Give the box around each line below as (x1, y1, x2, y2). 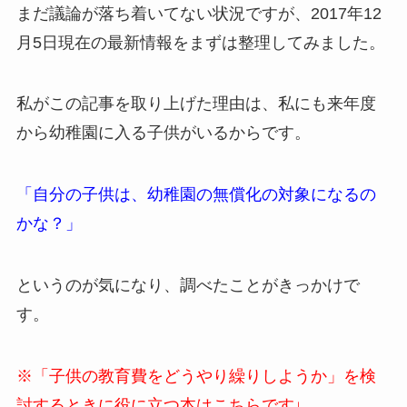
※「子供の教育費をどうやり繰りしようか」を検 (15, 366, 376, 385)
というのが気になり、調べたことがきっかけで (15, 276, 360, 295)
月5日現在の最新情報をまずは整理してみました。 (15, 33, 385, 52)
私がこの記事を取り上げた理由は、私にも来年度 (15, 94, 376, 114)
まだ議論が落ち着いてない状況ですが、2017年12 (15, 4, 382, 23)
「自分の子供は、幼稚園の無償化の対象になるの (15, 185, 376, 204)
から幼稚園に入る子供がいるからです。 (15, 124, 311, 143)
